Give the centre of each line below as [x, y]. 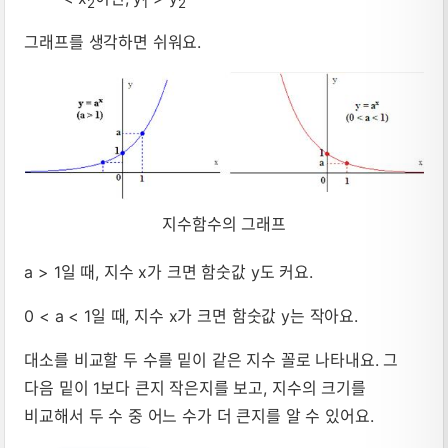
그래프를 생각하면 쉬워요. [113, 42]
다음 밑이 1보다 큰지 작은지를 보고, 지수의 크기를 [195, 388]
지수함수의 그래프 [224, 224]
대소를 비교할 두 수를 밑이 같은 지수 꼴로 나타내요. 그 [211, 360]
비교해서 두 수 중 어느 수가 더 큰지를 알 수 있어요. [199, 416]
